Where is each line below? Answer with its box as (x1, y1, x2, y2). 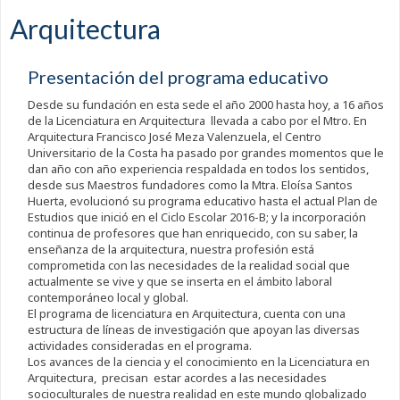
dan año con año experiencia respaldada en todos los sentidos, (27, 161, 369, 178)
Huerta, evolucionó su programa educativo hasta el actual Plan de (27, 193, 378, 210)
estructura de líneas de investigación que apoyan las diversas (27, 321, 360, 338)
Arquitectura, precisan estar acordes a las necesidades (27, 370, 327, 387)
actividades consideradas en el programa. (27, 337, 252, 354)
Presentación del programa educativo (27, 66, 329, 88)
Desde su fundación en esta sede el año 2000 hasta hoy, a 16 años (27, 96, 384, 113)
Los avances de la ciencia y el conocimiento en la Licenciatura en (27, 354, 370, 371)
